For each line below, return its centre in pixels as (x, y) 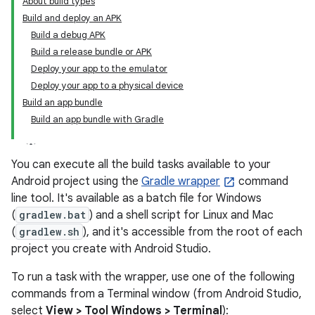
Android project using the (76, 181)
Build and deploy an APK (72, 18)
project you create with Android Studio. (111, 249)
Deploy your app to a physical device (107, 85)
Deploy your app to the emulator (99, 69)
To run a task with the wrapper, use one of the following (153, 277)
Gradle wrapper (181, 181)
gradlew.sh (49, 232)
